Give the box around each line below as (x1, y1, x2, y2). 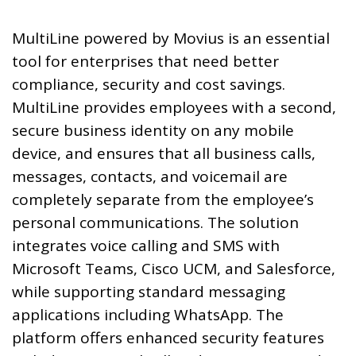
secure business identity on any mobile (12, 120, 294, 141)
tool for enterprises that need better (12, 51, 279, 72)
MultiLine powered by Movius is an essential (12, 28, 330, 49)
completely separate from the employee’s (12, 189, 314, 211)
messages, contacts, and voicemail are (12, 166, 288, 188)
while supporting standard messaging (12, 281, 285, 303)
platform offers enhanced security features (12, 327, 324, 349)
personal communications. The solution (12, 212, 299, 234)
